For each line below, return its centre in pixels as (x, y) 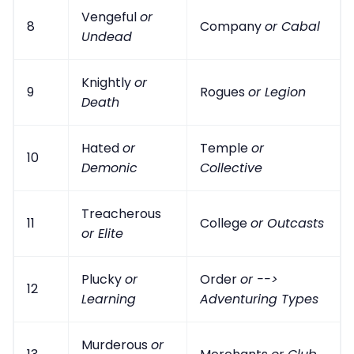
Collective (231, 168)
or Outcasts (287, 223)
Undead (107, 36)
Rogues (224, 92)
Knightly (108, 82)
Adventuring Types (259, 299)
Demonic (109, 168)
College (225, 223)
